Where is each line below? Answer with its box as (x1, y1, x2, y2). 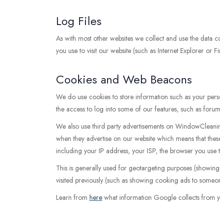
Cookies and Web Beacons (56, 71, 192, 88)
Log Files (56, 12, 102, 29)
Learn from (56, 192, 89, 202)
